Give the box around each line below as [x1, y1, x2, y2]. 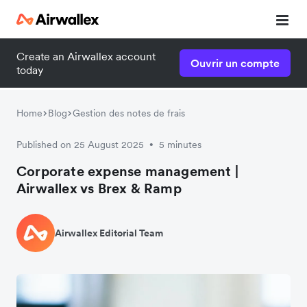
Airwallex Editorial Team [55, 226, 163, 239]
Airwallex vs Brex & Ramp [16, 180, 182, 197]
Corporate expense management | [16, 162, 239, 180]
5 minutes [159, 138, 201, 151]
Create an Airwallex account [16, 49, 156, 63]
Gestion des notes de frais [73, 107, 185, 119]
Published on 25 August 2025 [16, 138, 144, 151]
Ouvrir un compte [191, 56, 280, 70]
